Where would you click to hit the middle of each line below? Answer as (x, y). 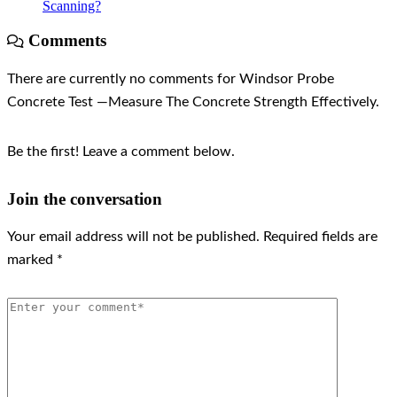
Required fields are (320, 237)
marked (32, 260)
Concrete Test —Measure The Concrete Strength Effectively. (193, 101)
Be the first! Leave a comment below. (121, 151)
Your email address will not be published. (133, 237)
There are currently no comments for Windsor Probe (171, 78)
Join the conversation (85, 198)
